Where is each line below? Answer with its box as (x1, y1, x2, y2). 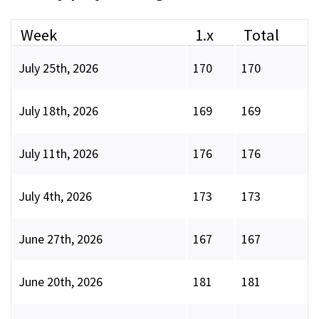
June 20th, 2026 (19, 273, 103, 291)
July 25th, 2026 (19, 60, 98, 77)
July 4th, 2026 (19, 188, 92, 205)
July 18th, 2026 (19, 103, 98, 120)
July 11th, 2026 (19, 145, 98, 162)
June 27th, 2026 (19, 231, 103, 248)
